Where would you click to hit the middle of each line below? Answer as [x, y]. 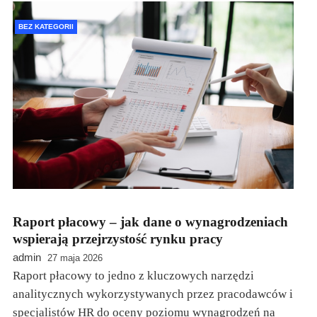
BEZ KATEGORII [46, 27]
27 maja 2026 [75, 258]
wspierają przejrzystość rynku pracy [118, 238]
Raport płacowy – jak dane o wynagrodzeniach [150, 221]
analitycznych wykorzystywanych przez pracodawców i [153, 294]
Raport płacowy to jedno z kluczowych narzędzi [133, 275]
